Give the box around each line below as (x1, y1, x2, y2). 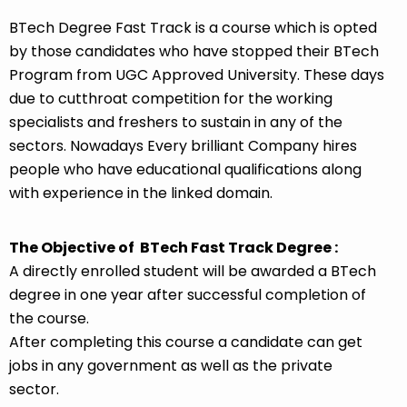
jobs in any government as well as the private (9, 354, 333, 376)
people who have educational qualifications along (9, 159, 362, 181)
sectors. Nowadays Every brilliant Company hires (9, 135, 357, 157)
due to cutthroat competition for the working (9, 88, 333, 110)
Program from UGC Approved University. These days (9, 65, 384, 86)
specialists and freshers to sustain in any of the (9, 112, 342, 134)
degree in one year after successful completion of (9, 283, 366, 305)
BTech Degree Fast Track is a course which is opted (9, 17, 377, 39)
